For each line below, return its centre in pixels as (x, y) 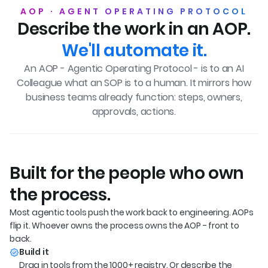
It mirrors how (220, 83)
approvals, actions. (134, 112)
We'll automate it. (134, 51)
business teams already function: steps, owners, (134, 97)
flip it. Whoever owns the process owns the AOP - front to (124, 226)
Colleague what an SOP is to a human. (103, 83)
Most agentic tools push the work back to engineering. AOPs (132, 212)
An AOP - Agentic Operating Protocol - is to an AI (134, 68)
